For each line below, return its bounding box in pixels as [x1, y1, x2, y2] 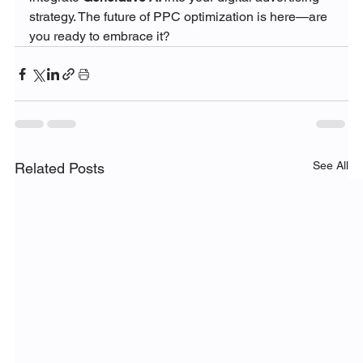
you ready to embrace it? [28, 28, 170, 45]
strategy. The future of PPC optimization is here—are [28, 9, 331, 25]
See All [313, 159, 349, 173]
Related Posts [14, 160, 105, 177]
